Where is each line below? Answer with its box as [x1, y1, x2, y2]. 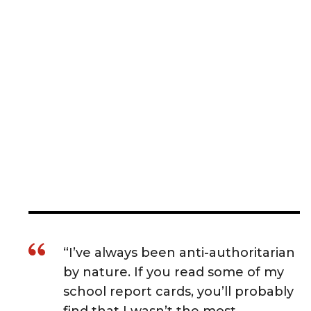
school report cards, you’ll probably [63, 283, 294, 299]
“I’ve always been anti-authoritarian [63, 244, 295, 260]
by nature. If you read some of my [63, 264, 284, 280]
